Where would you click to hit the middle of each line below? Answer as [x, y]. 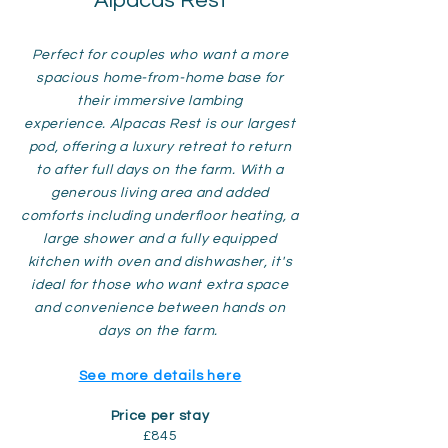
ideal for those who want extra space [160, 285]
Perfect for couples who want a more [160, 55]
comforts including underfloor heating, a [160, 216]
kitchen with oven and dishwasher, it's [160, 262]
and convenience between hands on [160, 308]
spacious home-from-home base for [160, 78]
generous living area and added [160, 193]
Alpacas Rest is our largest [202, 124]
